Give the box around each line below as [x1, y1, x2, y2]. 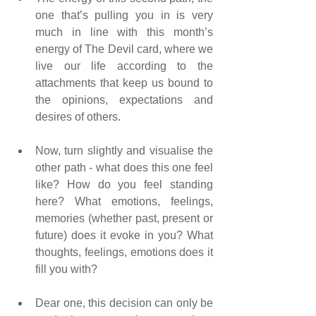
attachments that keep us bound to [35, 77, 213, 90]
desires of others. [35, 111, 121, 123]
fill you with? [35, 263, 97, 276]
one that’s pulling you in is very [35, 9, 213, 22]
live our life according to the [35, 60, 213, 73]
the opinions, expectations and [35, 94, 213, 107]
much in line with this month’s [35, 26, 213, 39]
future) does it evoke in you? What [35, 229, 213, 242]
